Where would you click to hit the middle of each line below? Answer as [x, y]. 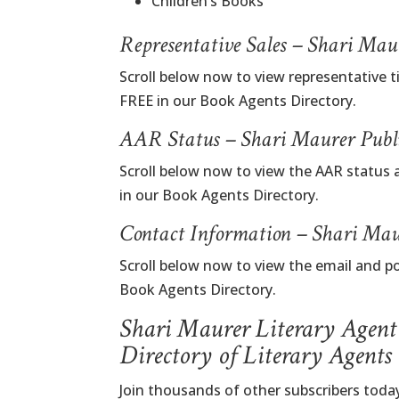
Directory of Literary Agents [256, 356]
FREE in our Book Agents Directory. [238, 101]
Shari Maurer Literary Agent [258, 329]
